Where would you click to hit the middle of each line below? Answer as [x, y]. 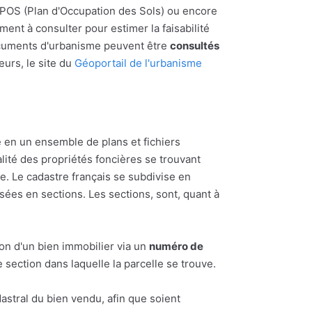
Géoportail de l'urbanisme [138, 63]
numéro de [176, 247]
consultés [195, 46]
